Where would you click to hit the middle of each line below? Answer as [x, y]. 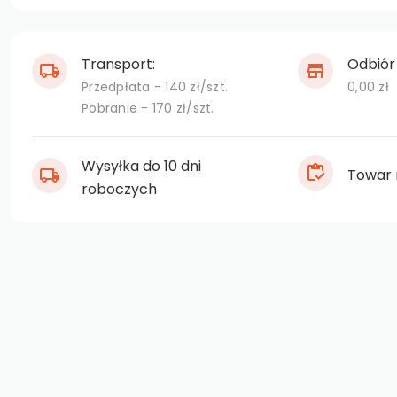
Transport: [118, 64]
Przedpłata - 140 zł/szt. [155, 86]
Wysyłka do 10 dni [141, 166]
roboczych [119, 189]
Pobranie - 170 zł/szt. [148, 108]
